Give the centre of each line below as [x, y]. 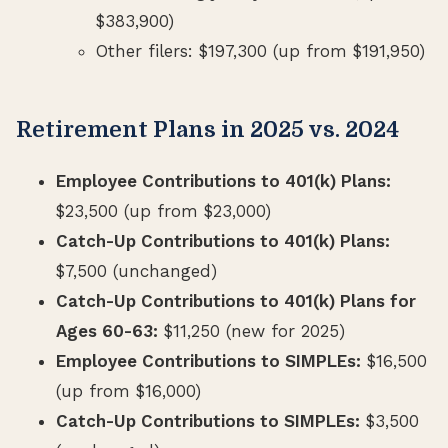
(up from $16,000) [128, 390]
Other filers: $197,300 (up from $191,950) [260, 50]
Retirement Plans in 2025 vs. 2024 [207, 129]
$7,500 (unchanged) [136, 270]
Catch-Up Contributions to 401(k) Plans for [236, 300]
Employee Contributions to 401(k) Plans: [223, 180]
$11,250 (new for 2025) [251, 330]
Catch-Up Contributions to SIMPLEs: [208, 420]
